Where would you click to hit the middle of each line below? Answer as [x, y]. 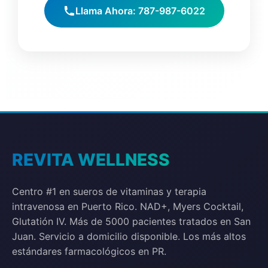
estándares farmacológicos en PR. [89, 251]
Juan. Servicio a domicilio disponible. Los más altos [129, 236]
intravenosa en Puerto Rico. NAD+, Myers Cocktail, [128, 206]
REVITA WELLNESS [91, 159]
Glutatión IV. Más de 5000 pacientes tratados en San [131, 221]
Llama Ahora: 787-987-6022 [140, 10]
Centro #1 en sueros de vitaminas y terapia [109, 191]
